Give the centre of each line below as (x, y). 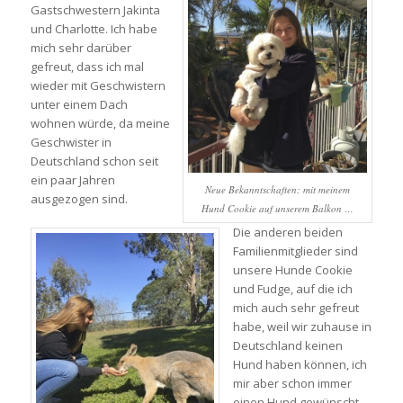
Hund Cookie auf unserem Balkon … (278, 208)
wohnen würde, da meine (100, 123)
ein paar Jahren (72, 179)
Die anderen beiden (287, 232)
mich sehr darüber (81, 47)
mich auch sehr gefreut (296, 307)
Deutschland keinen (287, 345)
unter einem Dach (79, 104)
